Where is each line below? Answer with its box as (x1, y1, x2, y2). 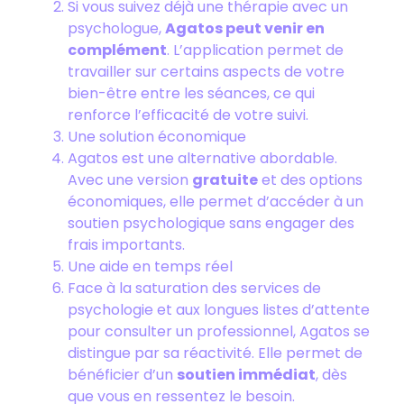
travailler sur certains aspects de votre (68, 61, 344, 82)
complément (68, 40, 167, 60)
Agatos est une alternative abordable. (68, 148, 337, 169)
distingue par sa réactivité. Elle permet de (68, 343, 363, 363)
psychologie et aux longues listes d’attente (68, 299, 370, 320)
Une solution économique (68, 126, 246, 147)
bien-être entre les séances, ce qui (68, 83, 315, 104)
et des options (258, 170, 363, 190)
